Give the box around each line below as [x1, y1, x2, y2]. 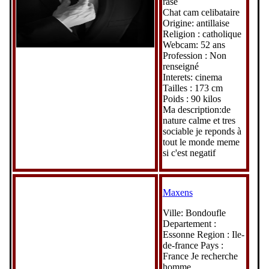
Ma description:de [162, 104, 231, 115]
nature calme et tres [162, 115, 235, 125]
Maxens [162, 187, 193, 198]
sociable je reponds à [162, 125, 241, 136]
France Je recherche [162, 250, 238, 261]
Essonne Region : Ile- [162, 229, 244, 240]
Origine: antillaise [162, 17, 229, 28]
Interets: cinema [162, 71, 222, 82]
